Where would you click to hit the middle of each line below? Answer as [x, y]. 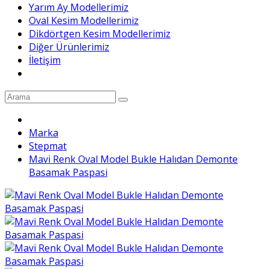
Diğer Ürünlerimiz [69, 47]
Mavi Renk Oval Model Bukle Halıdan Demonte [133, 159]
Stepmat [48, 146]
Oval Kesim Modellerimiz [84, 20]
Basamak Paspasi [68, 172]
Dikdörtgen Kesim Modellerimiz [100, 33]
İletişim [45, 60]
